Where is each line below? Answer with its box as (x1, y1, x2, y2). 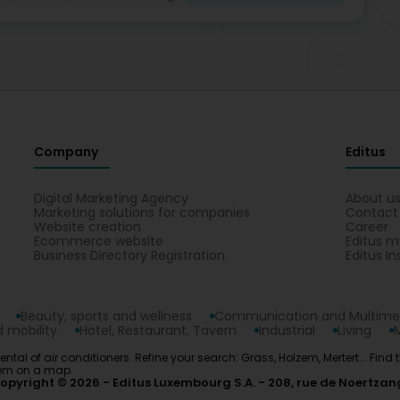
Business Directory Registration (34, 246, 226, 264)
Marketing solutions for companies (34, 204, 251, 221)
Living (337, 321, 371, 339)
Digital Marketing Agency (34, 189, 189, 207)
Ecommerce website (34, 232, 164, 250)
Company (34, 143, 99, 161)
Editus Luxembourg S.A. (112, 374, 255, 391)
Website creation (34, 218, 142, 236)
